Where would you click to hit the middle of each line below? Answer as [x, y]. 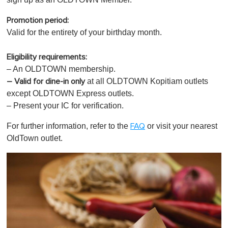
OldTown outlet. [35, 138]
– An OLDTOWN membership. [61, 69]
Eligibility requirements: [47, 57]
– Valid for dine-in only [46, 82]
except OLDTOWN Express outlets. [70, 94]
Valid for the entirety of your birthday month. [84, 33]
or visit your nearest [181, 126]
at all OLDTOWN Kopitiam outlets [147, 81]
